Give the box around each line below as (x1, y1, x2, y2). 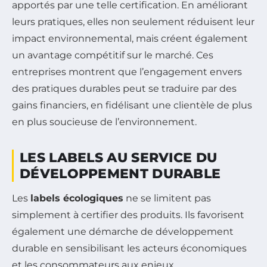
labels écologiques (30, 193, 123, 204)
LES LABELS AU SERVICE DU (20, 150, 218, 166)
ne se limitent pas (123, 193, 211, 204)
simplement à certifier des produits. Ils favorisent (12, 209, 244, 221)
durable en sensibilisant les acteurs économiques (12, 243, 247, 254)
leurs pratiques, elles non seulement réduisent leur (12, 16, 254, 27)
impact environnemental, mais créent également (12, 33, 248, 44)
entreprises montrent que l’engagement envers (12, 66, 242, 77)
